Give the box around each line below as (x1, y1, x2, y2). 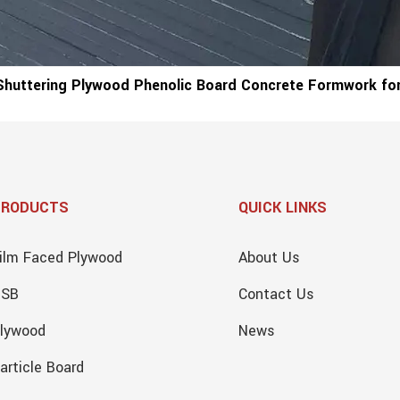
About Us (237, 246, 300, 268)
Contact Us (237, 283, 314, 304)
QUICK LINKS (237, 197, 327, 218)
